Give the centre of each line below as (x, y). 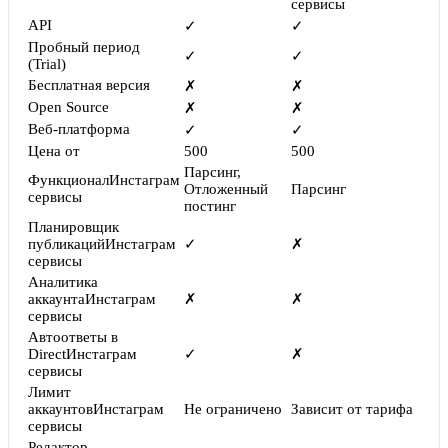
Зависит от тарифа (352, 409)
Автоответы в (73, 337)
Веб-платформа (79, 129)
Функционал (68, 180)
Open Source (68, 107)
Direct (47, 354)
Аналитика (63, 282)
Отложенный (226, 189)
